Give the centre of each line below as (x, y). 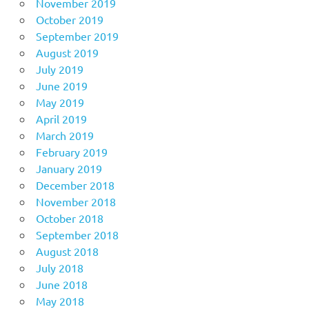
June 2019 (61, 85)
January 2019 (69, 168)
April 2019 (61, 118)
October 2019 (69, 19)
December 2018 (75, 185)
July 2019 (59, 69)
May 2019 (60, 102)
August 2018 (67, 251)
